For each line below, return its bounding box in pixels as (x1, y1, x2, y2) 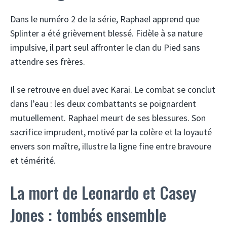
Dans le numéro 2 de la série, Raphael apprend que (10, 13, 200, 25)
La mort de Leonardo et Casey (10, 180, 197, 204)
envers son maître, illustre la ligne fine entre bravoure (10, 140, 211, 152)
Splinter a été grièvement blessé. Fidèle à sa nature (10, 27, 203, 39)
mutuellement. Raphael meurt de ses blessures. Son (10, 111, 206, 124)
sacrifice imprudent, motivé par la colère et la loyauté (10, 126, 212, 138)
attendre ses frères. (10, 55, 85, 67)
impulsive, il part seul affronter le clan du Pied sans (10, 41, 200, 53)
